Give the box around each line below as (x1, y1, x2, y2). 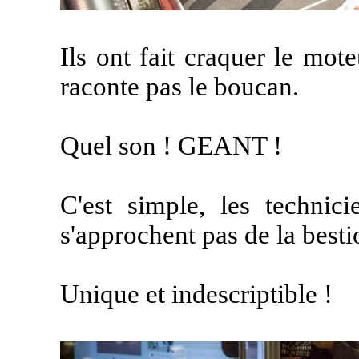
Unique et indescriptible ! (60, 280, 333, 309)
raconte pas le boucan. (60, 72, 299, 101)
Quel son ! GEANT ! (60, 131, 282, 160)
